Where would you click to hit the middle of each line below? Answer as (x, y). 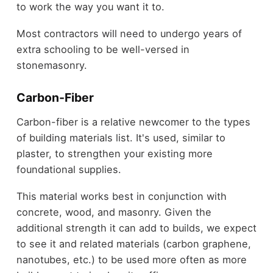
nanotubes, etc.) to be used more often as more (131, 260)
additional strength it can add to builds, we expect (136, 228)
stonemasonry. (51, 66)
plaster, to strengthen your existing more (114, 153)
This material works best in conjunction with (121, 197)
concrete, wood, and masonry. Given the (114, 212)
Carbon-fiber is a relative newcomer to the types (133, 122)
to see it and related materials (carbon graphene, (133, 244)
